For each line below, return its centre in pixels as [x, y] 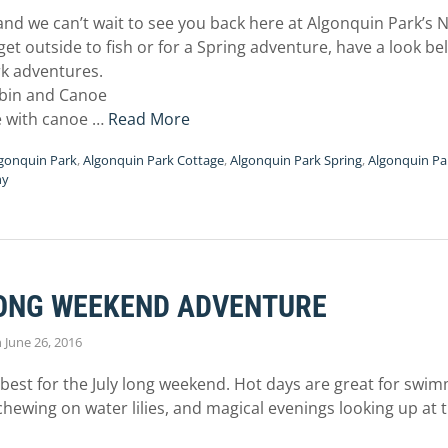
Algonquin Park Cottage [153, 160]
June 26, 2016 [43, 342]
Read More [149, 119]
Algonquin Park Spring [296, 160]
